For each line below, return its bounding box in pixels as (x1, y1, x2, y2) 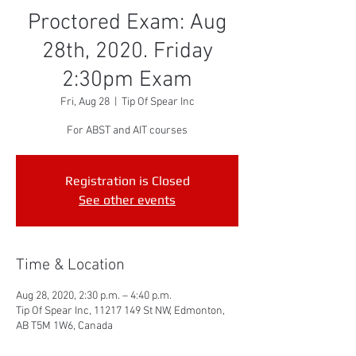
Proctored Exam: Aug (27, 10, 227, 37)
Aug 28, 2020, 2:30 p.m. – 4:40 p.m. (16, 289, 172, 303)
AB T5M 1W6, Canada (16, 319, 113, 333)
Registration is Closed (64, 173, 190, 188)
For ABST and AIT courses (67, 124, 188, 137)
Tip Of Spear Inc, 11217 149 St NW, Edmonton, (16, 304, 225, 318)
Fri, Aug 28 (60, 95, 110, 109)
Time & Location (16, 256, 125, 275)
